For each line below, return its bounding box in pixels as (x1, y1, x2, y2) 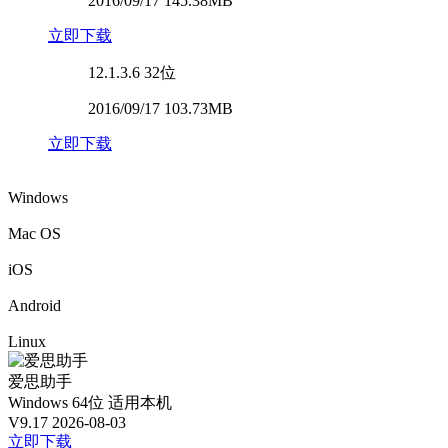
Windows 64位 (8, 393, 104, 411)
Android (8, 296, 61, 314)
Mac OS (8, 224, 61, 242)
